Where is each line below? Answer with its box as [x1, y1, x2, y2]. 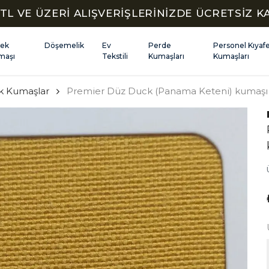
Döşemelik [44, 41, 85, 50]
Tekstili [102, 52, 128, 61]
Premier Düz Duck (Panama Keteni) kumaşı [67, 85, 268, 97]
